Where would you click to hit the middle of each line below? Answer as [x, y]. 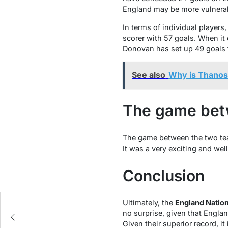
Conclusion [163, 175]
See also [149, 75]
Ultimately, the [149, 203]
